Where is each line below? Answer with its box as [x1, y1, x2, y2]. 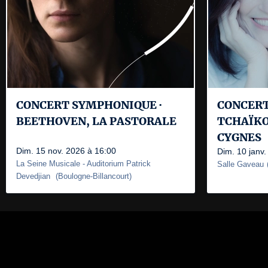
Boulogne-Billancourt [58, 172, 129, 181]
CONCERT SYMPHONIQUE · [16, 98, 162, 112]
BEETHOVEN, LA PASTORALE [16, 114, 176, 128]
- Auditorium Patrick [80, 159, 151, 168]
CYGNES [217, 130, 261, 144]
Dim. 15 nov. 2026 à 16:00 [16, 146, 116, 156]
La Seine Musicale [16, 159, 80, 168]
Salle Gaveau [217, 160, 264, 169]
